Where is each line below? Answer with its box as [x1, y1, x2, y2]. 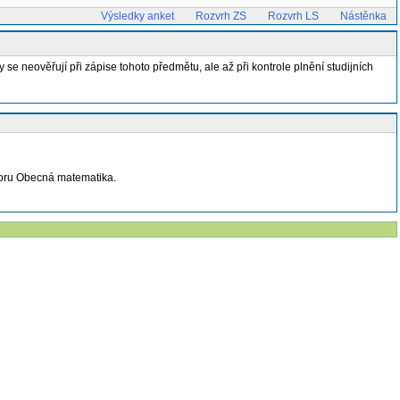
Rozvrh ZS [196, 10, 246, 22]
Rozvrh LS [268, 10, 319, 22]
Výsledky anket [101, 10, 174, 22]
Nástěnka [340, 10, 387, 22]
